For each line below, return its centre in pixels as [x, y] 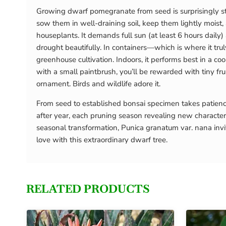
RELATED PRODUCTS [88, 189]
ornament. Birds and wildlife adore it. [98, 84]
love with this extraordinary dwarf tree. [102, 139]
